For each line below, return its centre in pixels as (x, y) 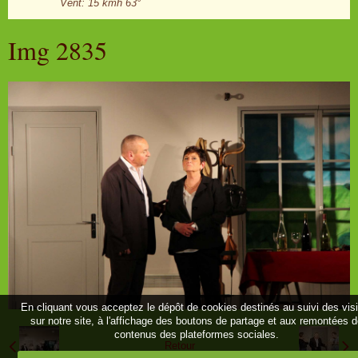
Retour (179, 346)
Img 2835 (58, 50)
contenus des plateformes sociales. (197, 334)
